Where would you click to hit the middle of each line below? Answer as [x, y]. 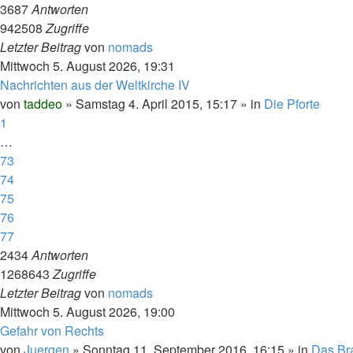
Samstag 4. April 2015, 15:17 [156, 104]
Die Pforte [292, 104]
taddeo [43, 104]
